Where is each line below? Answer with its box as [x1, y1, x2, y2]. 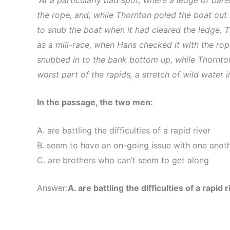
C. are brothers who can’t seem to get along [37, 155, 209, 165]
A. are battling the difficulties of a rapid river [37, 125, 210, 136]
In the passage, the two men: [37, 97, 153, 108]
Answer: [37, 183, 68, 194]
